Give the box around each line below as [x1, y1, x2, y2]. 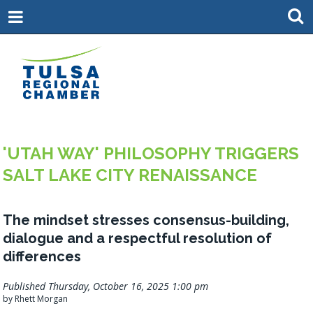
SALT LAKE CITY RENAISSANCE [3, 165, 258, 185]
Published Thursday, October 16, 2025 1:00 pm [3, 279, 209, 293]
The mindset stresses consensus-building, [3, 212, 290, 228]
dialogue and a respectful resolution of [3, 230, 272, 247]
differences [3, 248, 82, 265]
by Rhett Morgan [3, 293, 68, 305]
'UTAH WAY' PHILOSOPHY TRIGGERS [3, 143, 300, 163]
